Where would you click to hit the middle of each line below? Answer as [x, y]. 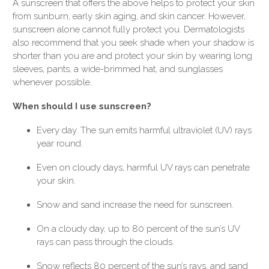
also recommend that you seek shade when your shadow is [133, 43]
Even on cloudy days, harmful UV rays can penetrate [143, 168]
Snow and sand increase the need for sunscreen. [135, 205]
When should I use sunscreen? [82, 107]
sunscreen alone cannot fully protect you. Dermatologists [128, 30]
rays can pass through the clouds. [105, 242]
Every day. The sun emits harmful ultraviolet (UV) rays [144, 131]
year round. [61, 144]
